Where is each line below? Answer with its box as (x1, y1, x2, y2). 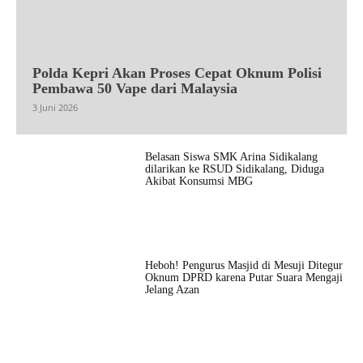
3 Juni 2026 (32, 100, 78, 113)
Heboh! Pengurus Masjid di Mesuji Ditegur (144, 258, 343, 271)
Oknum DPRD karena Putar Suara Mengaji (144, 271, 343, 284)
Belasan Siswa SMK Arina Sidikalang (144, 150, 318, 163)
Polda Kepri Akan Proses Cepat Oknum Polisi (32, 64, 322, 81)
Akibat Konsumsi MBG (144, 174, 253, 187)
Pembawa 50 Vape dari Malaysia (32, 79, 237, 96)
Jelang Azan (144, 283, 199, 296)
